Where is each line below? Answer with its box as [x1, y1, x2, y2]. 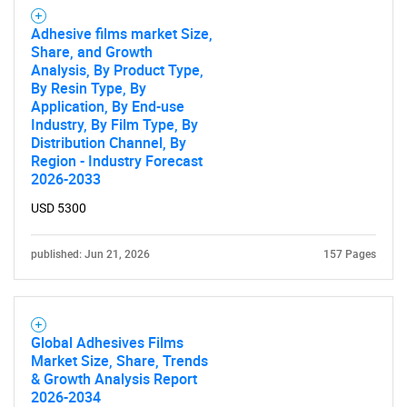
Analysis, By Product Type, [31, 60, 203, 80]
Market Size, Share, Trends [31, 351, 208, 371]
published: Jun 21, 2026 [31, 248, 150, 261]
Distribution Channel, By [31, 133, 186, 153]
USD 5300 [31, 201, 86, 215]
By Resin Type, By [31, 78, 146, 98]
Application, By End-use [31, 96, 184, 116]
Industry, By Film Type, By [31, 114, 198, 134]
